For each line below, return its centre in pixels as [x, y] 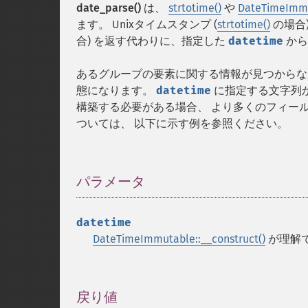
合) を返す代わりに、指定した [152, 41]
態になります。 [116, 90]
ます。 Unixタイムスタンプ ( [147, 24]
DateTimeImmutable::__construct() [179, 239]
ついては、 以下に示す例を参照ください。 [182, 123]
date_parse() [109, 8]
